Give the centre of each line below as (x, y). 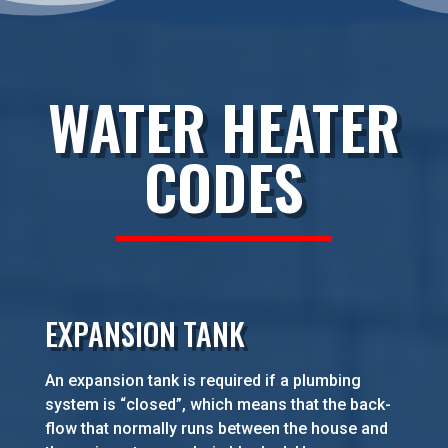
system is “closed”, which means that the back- (217, 405)
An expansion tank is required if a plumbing (202, 381)
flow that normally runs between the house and (216, 429)
